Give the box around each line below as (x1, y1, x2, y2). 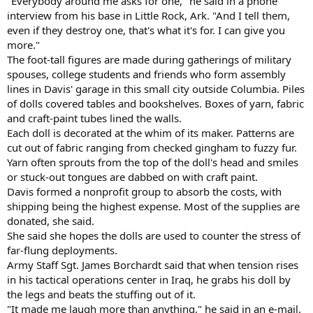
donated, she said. (7, 213, 94, 228)
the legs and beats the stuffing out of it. (7, 286, 196, 301)
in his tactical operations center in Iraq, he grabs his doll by (7, 272, 291, 286)
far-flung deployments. (7, 242, 117, 257)
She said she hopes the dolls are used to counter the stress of (7, 228, 300, 242)
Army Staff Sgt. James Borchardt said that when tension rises (7, 257, 298, 272)
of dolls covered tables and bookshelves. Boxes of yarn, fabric (7, 96, 304, 110)
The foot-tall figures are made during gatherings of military (7, 52, 291, 66)
